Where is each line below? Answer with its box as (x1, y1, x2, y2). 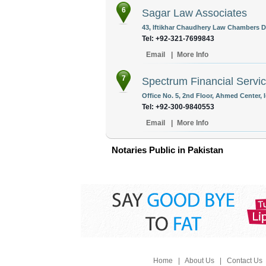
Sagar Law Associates (142, 7, 247, 19)
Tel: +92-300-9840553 (142, 103, 214, 111)
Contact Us (226, 256, 262, 265)
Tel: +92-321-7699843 (142, 34, 214, 43)
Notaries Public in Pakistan (112, 145, 223, 155)
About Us (184, 256, 214, 265)
